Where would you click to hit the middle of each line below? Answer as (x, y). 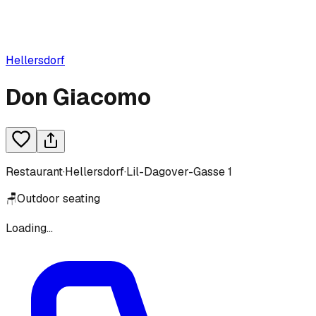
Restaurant (34, 171)
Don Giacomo (78, 97)
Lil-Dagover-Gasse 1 (179, 171)
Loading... (29, 228)
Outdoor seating (59, 198)
